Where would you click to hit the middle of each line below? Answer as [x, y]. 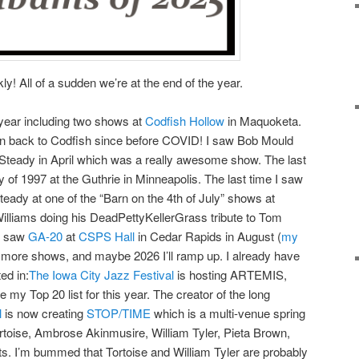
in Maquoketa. [263, 120]
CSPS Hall [107, 236]
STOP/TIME [119, 313]
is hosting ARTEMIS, [230, 274]
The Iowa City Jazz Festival [101, 274]
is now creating [44, 313]
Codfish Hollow [185, 120]
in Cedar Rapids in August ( [208, 236]
